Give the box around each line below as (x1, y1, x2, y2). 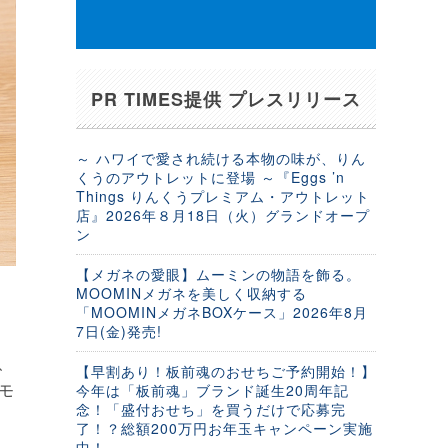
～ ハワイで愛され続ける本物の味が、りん (76, 148, 366, 168)
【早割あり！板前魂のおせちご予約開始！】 (76, 361, 376, 381)
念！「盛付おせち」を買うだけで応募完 (76, 399, 346, 419)
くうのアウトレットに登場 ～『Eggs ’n (76, 167, 345, 187)
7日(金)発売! (76, 321, 162, 341)
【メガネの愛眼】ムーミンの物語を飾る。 (76, 264, 361, 284)
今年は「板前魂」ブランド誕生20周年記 (76, 380, 349, 400)
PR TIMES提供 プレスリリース (91, 86, 361, 112)
